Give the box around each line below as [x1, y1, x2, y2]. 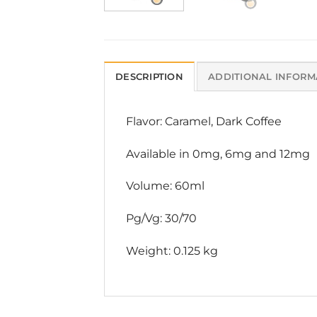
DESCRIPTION [115, 71, 183, 82]
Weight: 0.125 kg [126, 244, 218, 258]
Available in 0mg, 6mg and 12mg [126, 146, 310, 161]
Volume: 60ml [126, 179, 204, 193]
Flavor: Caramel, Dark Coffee [126, 114, 282, 128]
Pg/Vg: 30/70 [126, 212, 197, 226]
